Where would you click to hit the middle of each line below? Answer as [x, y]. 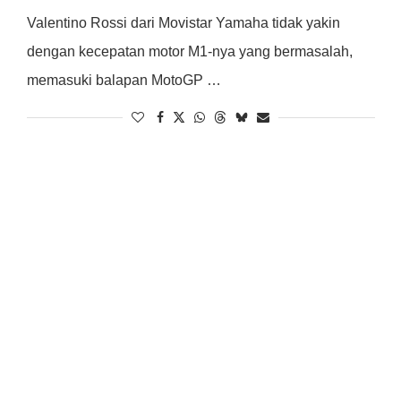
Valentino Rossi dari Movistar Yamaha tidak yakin [183, 23]
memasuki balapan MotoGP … [124, 81]
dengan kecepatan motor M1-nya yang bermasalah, [189, 52]
